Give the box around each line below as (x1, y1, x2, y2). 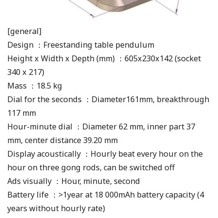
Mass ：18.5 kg (7, 80, 62, 91)
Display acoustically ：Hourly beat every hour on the (7, 148, 203, 159)
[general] (7, 25, 41, 36)
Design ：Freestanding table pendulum (7, 39, 154, 50)
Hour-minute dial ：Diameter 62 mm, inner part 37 (7, 121, 195, 132)
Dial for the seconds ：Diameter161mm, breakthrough (7, 93, 209, 105)
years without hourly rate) (7, 202, 105, 214)
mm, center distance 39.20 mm (7, 134, 118, 145)
